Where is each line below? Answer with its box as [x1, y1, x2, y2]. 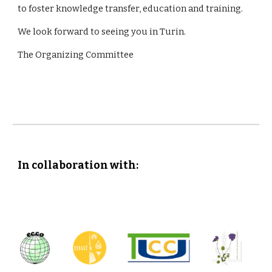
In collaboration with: [18, 159, 139, 172]
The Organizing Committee [18, 49, 134, 60]
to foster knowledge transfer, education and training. [18, 3, 243, 14]
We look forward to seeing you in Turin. [18, 26, 186, 37]
